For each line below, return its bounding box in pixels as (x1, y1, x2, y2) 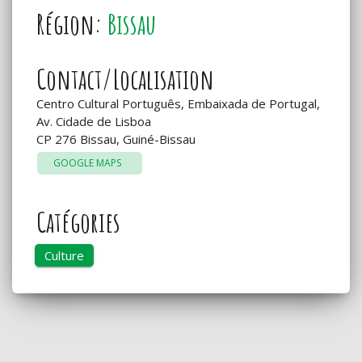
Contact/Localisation (36, 60, 214, 97)
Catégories (36, 203, 120, 240)
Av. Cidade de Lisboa (36, 112, 151, 129)
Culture (44, 246, 84, 263)
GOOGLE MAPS (53, 155, 126, 170)
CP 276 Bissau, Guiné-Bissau (36, 130, 196, 147)
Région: (36, 5, 107, 42)
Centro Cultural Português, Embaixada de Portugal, (36, 95, 320, 112)
